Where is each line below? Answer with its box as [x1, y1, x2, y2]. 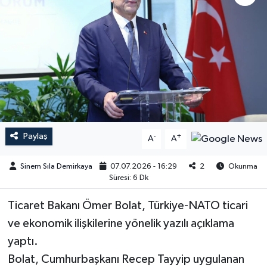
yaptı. [7, 235, 38, 248]
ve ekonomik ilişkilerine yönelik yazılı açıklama [7, 218, 234, 230]
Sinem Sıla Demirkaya [20, 162, 92, 170]
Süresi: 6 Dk [108, 173, 148, 182]
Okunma [226, 162, 258, 170]
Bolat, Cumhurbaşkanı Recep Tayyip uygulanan [7, 253, 244, 266]
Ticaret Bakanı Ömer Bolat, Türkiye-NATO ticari [7, 200, 248, 212]
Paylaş [23, 132, 48, 141]
